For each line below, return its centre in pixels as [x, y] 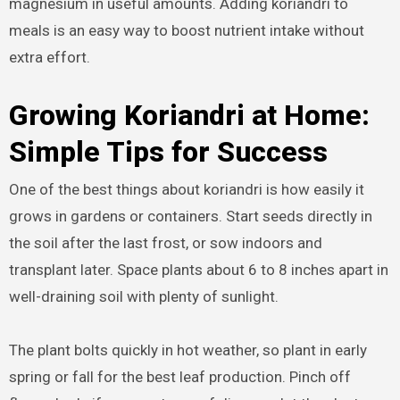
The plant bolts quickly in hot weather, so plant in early [187, 350]
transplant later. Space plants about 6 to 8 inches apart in [198, 270]
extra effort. [49, 57]
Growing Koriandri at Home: [189, 115]
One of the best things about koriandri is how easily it [186, 190]
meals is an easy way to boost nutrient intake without [186, 30]
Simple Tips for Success [168, 151]
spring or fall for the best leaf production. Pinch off [179, 377]
